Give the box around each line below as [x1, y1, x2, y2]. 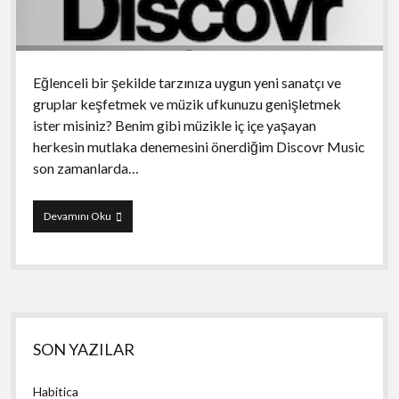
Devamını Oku [43, 208, 111, 223]
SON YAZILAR [33, 338, 135, 359]
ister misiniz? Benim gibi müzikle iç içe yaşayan [32, 116, 316, 134]
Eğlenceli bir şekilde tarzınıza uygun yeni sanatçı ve [32, 73, 341, 91]
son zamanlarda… [32, 159, 139, 176]
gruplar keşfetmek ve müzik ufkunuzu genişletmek [32, 94, 341, 112]
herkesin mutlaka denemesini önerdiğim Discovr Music [32, 137, 365, 155]
